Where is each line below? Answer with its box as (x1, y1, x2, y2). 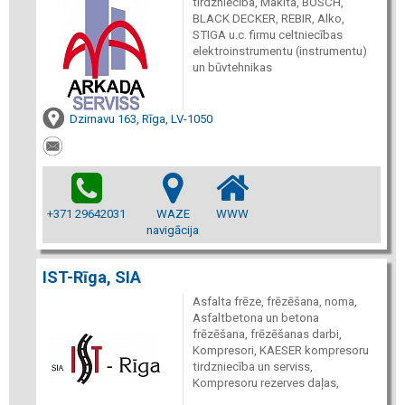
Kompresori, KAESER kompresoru (192, 343, 369, 357)
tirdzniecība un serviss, (192, 359, 313, 373)
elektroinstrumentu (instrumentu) (192, 44, 367, 58)
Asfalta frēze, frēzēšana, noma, (192, 294, 357, 308)
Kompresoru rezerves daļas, (192, 375, 339, 390)
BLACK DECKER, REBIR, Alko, (192, 12, 344, 25)
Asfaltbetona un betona (192, 310, 319, 325)
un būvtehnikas (192, 61, 272, 74)
